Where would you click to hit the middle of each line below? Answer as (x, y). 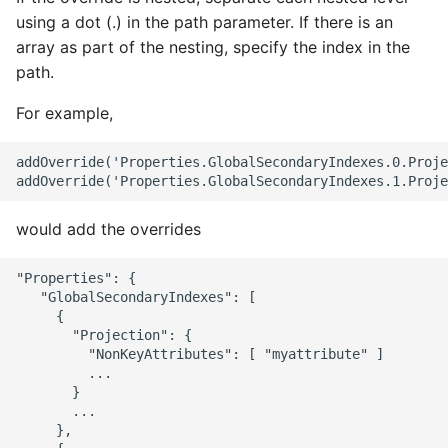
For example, (64, 113)
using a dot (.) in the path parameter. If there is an (204, 22)
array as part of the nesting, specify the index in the (213, 47)
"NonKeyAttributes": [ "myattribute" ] (200, 353)
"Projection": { (104, 334)
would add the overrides (108, 229)
